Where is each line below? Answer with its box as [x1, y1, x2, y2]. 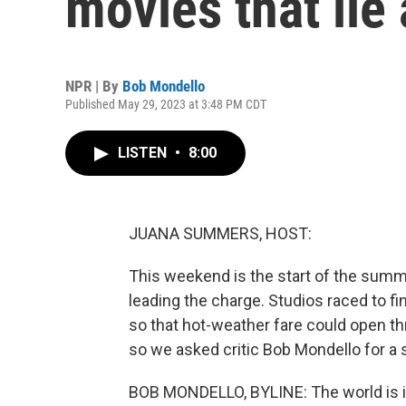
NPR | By [65, 77, 122, 95]
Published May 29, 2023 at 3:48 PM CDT [65, 97, 266, 111]
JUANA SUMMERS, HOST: [129, 224, 312, 243]
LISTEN [118, 144, 170, 161]
